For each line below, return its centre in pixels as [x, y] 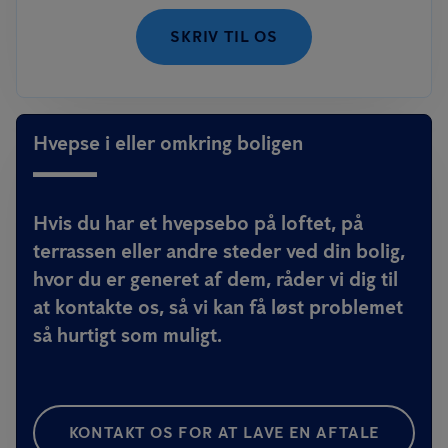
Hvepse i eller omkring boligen [168, 143]
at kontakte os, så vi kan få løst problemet [218, 307]
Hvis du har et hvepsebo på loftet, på [198, 223]
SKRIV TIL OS [224, 36]
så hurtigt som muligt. [127, 335]
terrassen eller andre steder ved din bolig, [219, 251]
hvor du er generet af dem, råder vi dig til [215, 279]
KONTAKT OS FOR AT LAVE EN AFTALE [224, 432]
